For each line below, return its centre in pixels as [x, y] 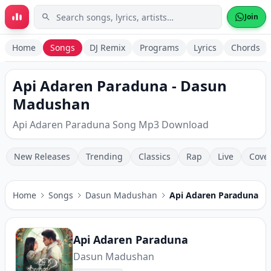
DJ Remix [107, 47]
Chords [246, 47]
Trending [104, 156]
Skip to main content [62, 17]
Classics [155, 156]
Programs [159, 47]
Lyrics [205, 47]
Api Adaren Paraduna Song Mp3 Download [111, 125]
